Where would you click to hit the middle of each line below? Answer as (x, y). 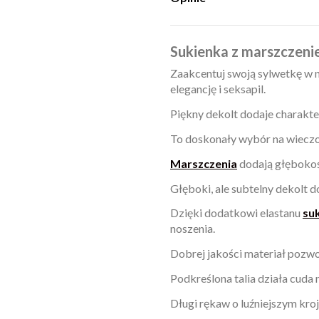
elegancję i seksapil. (219, 89)
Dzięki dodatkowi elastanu (236, 213)
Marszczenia (204, 163)
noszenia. (194, 229)
